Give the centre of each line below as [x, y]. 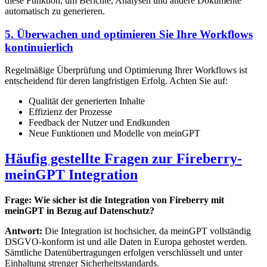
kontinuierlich [39, 47]
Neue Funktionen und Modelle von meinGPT [114, 133]
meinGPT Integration [71, 175]
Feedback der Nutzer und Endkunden [99, 123]
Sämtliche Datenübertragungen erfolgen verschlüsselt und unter [124, 253]
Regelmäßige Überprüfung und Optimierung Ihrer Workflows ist [126, 70]
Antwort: [24, 231]
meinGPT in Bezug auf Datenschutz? [80, 211]
